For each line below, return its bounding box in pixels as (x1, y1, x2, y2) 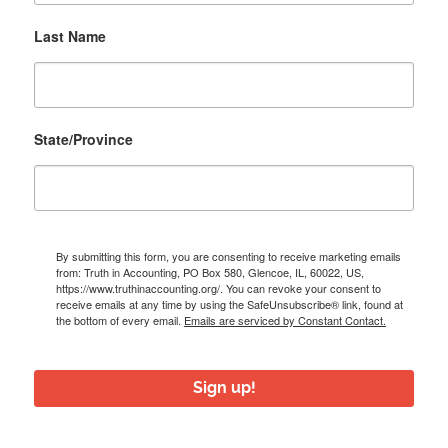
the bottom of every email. (56, 311, 184, 328)
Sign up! (192, 378, 256, 398)
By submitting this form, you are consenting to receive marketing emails (56, 247, 401, 264)
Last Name (34, 25, 106, 46)
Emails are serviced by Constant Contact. (184, 311, 386, 328)
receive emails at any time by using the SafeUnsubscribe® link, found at (56, 295, 403, 312)
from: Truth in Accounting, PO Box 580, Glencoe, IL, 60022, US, (56, 263, 364, 280)
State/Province (34, 128, 133, 149)
